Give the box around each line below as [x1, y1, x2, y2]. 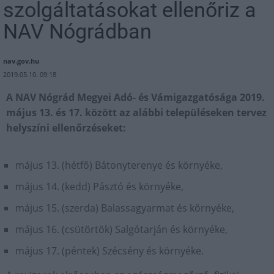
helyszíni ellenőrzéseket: [6, 121, 126, 135]
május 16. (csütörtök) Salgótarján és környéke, [15, 223, 228, 237]
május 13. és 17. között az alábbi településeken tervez [6, 106, 267, 120]
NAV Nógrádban [3, 19, 152, 44]
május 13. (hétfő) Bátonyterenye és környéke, [15, 158, 223, 172]
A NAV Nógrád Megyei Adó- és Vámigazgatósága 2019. [6, 91, 265, 105]
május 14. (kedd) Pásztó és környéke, [15, 180, 183, 194]
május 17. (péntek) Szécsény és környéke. [15, 244, 204, 258]
